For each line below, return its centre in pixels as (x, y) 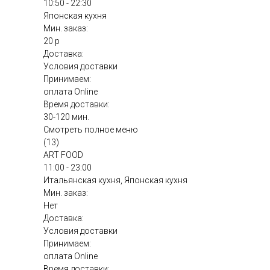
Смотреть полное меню (91, 130)
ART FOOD (63, 155)
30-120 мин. (66, 117)
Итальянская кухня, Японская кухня (115, 181)
